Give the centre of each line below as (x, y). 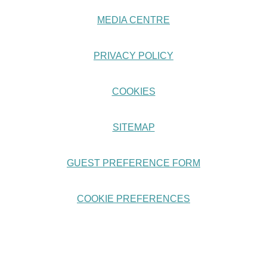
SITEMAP (133, 127)
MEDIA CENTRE (133, 20)
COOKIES (133, 91)
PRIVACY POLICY (133, 56)
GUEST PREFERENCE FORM (133, 163)
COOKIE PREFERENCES (133, 199)
